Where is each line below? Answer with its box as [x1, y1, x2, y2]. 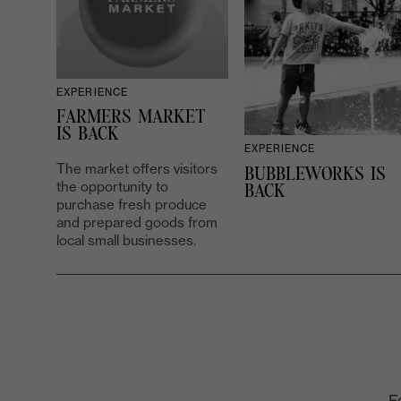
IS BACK [56, 124, 119, 144]
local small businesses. [56, 232, 196, 250]
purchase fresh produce [56, 196, 207, 214]
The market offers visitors [56, 160, 218, 178]
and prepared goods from [56, 214, 218, 232]
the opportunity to [56, 178, 168, 196]
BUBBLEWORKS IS [243, 165, 386, 183]
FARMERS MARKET [56, 107, 206, 127]
